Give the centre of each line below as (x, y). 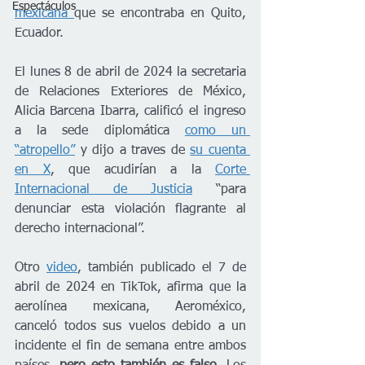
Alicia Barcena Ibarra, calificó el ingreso (130, 111)
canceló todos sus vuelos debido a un (130, 326)
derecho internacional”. (80, 229)
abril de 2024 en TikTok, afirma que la (130, 287)
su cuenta (218, 150)
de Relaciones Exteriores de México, (130, 92)
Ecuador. (41, 33)
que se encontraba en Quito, (160, 13)
